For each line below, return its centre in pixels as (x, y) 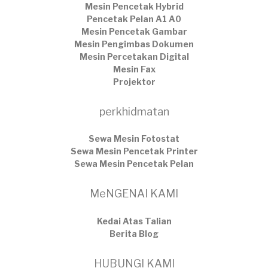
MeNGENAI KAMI (134, 194)
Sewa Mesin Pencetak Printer (134, 151)
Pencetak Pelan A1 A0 (134, 19)
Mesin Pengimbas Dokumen (134, 44)
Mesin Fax (134, 69)
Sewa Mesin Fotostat (134, 139)
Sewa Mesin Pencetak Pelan (134, 164)
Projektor (134, 81)
